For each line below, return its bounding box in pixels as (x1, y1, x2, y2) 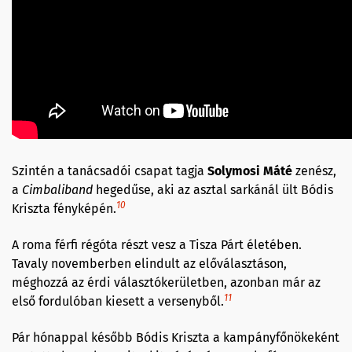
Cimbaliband (22, 182, 93, 198)
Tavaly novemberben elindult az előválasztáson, (12, 256, 287, 272)
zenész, (292, 163, 336, 179)
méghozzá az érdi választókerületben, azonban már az (12, 275, 321, 291)
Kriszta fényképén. (12, 201, 116, 217)
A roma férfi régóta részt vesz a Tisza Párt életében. (12, 237, 302, 253)
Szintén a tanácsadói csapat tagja (12, 163, 207, 179)
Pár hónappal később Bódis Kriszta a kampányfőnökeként (12, 330, 339, 346)
